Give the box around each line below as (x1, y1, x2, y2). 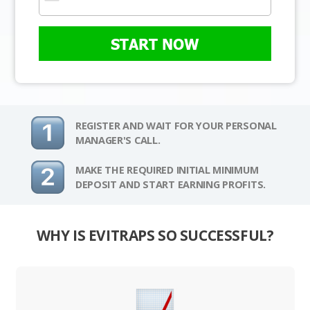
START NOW (111, 35, 199, 53)
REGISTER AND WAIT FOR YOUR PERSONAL (75, 119, 277, 133)
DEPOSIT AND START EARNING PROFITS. (75, 178, 266, 192)
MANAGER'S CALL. (75, 134, 161, 147)
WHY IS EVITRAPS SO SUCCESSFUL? (36, 226, 274, 246)
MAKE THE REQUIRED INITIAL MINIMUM (75, 163, 259, 177)
